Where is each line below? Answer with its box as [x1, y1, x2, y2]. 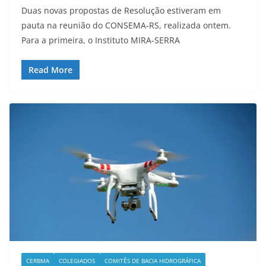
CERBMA [26, 256, 49, 265]
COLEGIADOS [59, 256, 95, 265]
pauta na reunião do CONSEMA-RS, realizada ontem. [21, 20, 231, 31]
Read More [28, 64, 72, 76]
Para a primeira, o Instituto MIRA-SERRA [21, 34, 180, 46]
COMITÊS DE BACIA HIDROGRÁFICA [104, 256, 201, 265]
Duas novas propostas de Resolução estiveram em [21, 5, 221, 17]
